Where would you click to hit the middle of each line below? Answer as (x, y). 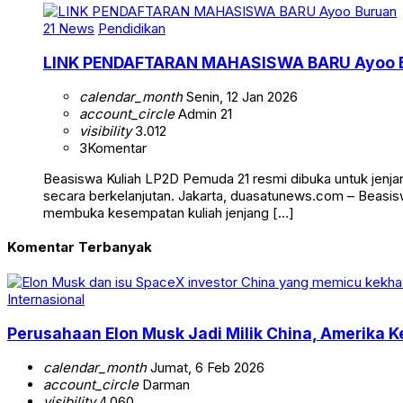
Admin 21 (203, 113)
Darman (164, 384)
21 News (69, 29)
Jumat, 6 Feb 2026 (206, 367)
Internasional (46, 300)
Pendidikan (132, 29)
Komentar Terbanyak (80, 247)
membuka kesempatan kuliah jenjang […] (169, 212)
